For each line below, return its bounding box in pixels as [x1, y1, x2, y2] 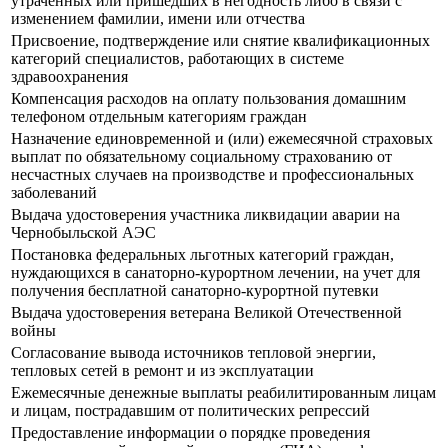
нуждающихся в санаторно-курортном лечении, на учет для [11, 264, 420, 282]
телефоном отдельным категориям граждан [11, 108, 307, 126]
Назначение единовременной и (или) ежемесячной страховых [11, 130, 433, 148]
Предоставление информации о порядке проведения [11, 424, 370, 442]
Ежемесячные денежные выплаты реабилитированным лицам [11, 384, 436, 402]
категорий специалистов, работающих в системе [11, 50, 344, 68]
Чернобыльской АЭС [11, 224, 156, 242]
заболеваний [11, 184, 97, 202]
